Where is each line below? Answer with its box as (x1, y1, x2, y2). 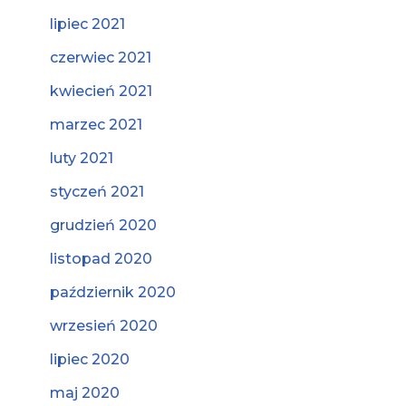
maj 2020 (50, 384, 120, 401)
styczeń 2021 (50, 183, 144, 200)
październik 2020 (50, 284, 176, 301)
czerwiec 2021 (50, 49, 151, 66)
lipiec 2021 (50, 15, 125, 33)
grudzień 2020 (50, 217, 157, 234)
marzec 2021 (50, 116, 142, 133)
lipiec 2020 (50, 351, 130, 368)
